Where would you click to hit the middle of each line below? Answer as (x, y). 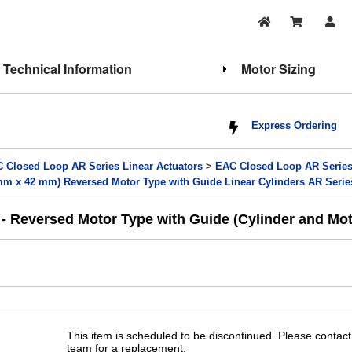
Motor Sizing (278, 69)
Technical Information (68, 69)
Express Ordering (295, 126)
